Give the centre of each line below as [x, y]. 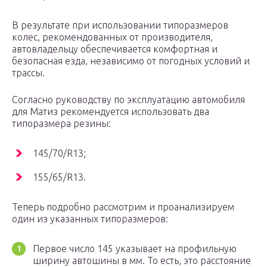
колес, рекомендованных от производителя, [112, 37]
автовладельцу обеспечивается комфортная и [115, 49]
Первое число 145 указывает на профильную [135, 249]
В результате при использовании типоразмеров [120, 25]
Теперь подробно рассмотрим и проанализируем [123, 207]
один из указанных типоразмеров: [90, 219]
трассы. [28, 73]
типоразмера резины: [61, 124]
